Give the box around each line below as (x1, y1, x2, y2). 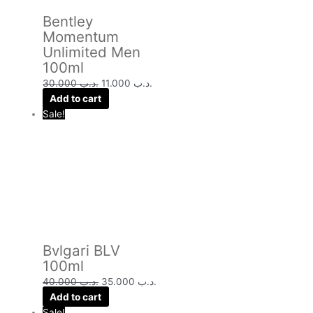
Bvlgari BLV (43, 241, 121, 259)
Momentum (43, 28, 119, 46)
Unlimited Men (43, 43, 141, 61)
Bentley (43, 13, 94, 31)
